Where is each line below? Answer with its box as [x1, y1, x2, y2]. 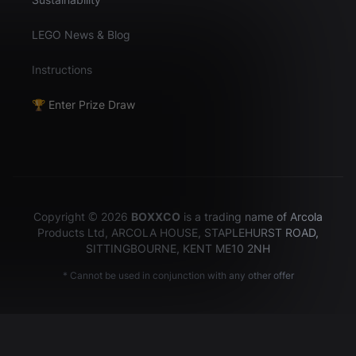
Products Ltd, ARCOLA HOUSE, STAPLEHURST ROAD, [37, 225, 319, 239]
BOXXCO [131, 209, 180, 223]
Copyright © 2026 [33, 209, 131, 223]
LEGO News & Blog [32, 27, 130, 41]
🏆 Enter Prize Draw [32, 97, 135, 111]
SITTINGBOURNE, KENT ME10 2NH [86, 241, 270, 255]
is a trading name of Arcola [180, 209, 323, 223]
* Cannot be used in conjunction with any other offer [62, 269, 294, 281]
